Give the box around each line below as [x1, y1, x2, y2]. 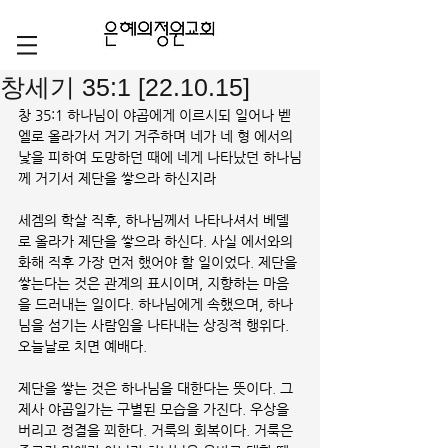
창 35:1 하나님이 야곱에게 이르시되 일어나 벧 [18, 107, 291, 123]
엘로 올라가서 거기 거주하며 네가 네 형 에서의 [18, 128, 297, 144]
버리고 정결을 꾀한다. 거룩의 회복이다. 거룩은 [18, 422, 297, 438]
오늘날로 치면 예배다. [18, 338, 151, 354]
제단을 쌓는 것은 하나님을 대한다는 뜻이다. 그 [18, 380, 293, 396]
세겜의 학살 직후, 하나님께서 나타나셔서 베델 [18, 212, 289, 228]
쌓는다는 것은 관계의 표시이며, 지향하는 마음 [18, 275, 289, 291]
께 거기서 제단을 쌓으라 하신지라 [18, 170, 216, 186]
